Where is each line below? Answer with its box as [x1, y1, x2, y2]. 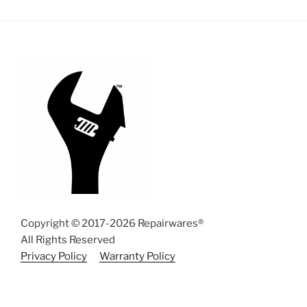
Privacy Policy [21, 249, 87, 262]
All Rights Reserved [21, 233, 115, 246]
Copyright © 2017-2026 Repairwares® [21, 217, 204, 230]
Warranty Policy [99, 249, 175, 262]
